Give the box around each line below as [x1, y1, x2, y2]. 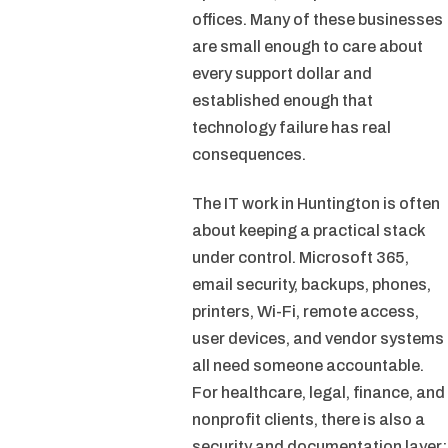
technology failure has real [192, 119, 391, 136]
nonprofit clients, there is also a [192, 411, 425, 429]
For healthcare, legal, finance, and [192, 384, 445, 402]
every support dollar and [192, 65, 372, 82]
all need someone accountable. [192, 357, 424, 375]
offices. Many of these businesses [192, 11, 443, 28]
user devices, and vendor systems [192, 330, 444, 348]
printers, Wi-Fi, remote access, [192, 303, 419, 321]
